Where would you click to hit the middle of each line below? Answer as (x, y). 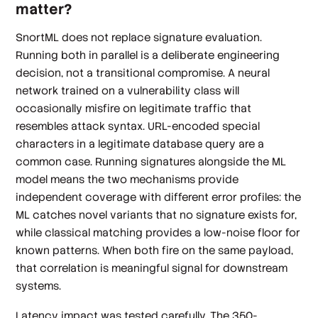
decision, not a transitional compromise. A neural (143, 73)
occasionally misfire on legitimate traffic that (134, 109)
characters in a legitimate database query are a (140, 144)
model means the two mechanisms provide (127, 180)
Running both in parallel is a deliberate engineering (148, 55)
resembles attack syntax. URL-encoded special (138, 126)
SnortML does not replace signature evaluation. (139, 38)
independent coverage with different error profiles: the (159, 197)
